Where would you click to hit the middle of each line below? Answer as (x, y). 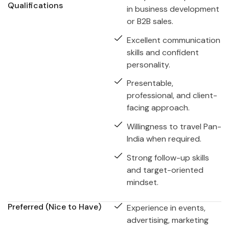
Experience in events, (166, 208)
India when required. (164, 139)
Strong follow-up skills (168, 158)
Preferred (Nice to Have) (54, 207)
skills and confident (163, 52)
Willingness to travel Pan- (174, 127)
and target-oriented (165, 170)
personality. (148, 64)
